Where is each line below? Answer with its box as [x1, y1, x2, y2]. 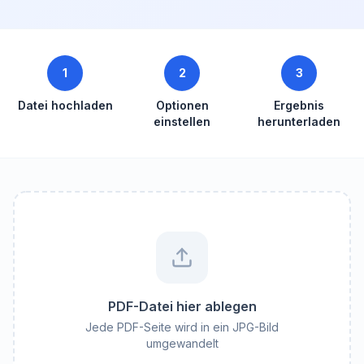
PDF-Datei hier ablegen [107, 298, 257, 314]
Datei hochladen [17, 98, 113, 112]
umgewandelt [145, 336, 219, 350]
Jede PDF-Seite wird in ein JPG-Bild [85, 320, 279, 334]
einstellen [154, 115, 210, 128]
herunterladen [258, 115, 340, 128]
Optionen [155, 98, 209, 112]
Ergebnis [274, 98, 324, 112]
